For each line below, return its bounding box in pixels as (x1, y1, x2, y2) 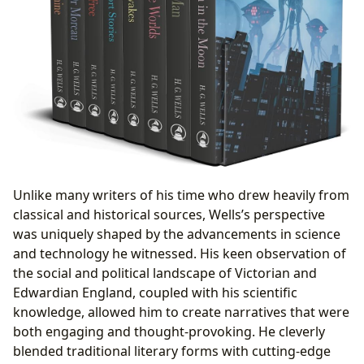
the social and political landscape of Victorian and (13, 263, 317, 282)
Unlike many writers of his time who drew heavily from (13, 185, 349, 204)
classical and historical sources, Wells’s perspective (13, 205, 325, 223)
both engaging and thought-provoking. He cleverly (13, 322, 325, 340)
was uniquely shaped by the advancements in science (13, 224, 340, 243)
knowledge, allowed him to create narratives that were (13, 302, 349, 321)
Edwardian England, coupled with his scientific (13, 283, 297, 301)
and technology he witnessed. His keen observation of (13, 244, 346, 262)
